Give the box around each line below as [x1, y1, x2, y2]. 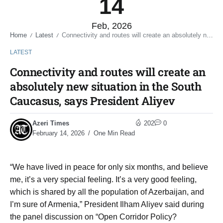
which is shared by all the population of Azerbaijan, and [10, 187, 204, 196]
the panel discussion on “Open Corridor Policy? [10, 212, 177, 221]
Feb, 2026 [91, 20, 132, 31]
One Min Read [92, 129, 135, 137]
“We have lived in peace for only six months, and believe [10, 162, 208, 171]
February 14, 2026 [32, 129, 85, 137]
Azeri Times [32, 119, 69, 127]
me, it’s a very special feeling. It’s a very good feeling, [10, 175, 197, 184]
